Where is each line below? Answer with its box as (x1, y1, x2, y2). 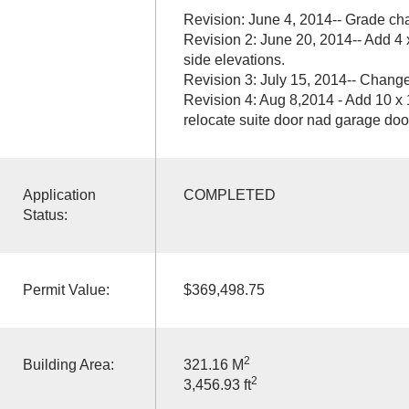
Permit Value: (22, 281, 110, 298)
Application (22, 186, 96, 203)
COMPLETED (183, 186, 276, 203)
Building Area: (22, 356, 114, 372)
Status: (22, 206, 68, 223)
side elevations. (183, 51, 285, 68)
